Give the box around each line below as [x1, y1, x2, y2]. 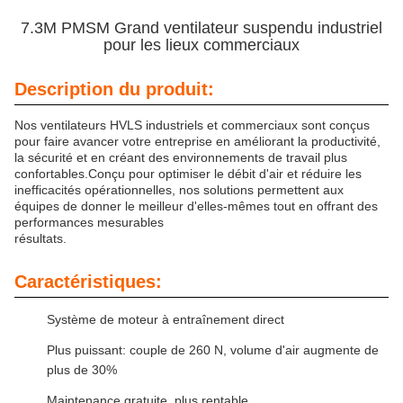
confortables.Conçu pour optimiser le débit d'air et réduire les [14, 166, 362, 181]
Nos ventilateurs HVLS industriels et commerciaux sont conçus [14, 118, 370, 132]
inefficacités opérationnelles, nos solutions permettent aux [14, 183, 344, 197]
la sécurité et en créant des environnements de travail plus [14, 150, 347, 165]
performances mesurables [14, 215, 164, 229]
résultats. [14, 231, 67, 246]
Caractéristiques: [14, 272, 162, 291]
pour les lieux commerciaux [103, 36, 300, 54]
